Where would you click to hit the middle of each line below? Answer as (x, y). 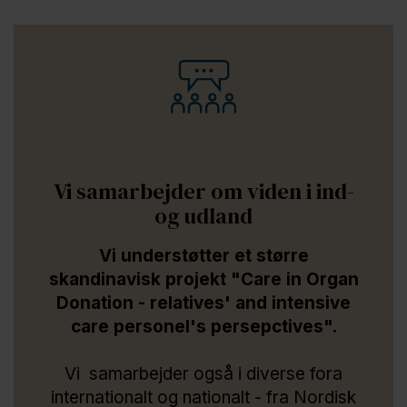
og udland (203, 215)
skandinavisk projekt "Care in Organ (203, 279)
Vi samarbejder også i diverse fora (203, 373)
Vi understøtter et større (203, 255)
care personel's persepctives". (203, 326)
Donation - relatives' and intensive (203, 303)
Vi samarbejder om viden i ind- (203, 191)
